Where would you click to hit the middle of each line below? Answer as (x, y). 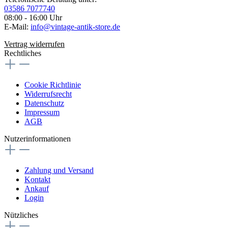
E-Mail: (17, 27)
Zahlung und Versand (59, 170)
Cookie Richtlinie (53, 85)
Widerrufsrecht (48, 94)
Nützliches (21, 215)
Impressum (42, 112)
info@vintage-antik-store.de (75, 27)
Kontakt (37, 180)
